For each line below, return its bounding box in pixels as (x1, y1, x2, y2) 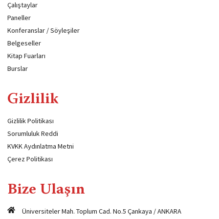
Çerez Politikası (7, 154, 53, 164)
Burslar (7, 64, 28, 73)
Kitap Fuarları (7, 51, 45, 61)
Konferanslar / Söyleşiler (7, 26, 80, 35)
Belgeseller (7, 39, 41, 48)
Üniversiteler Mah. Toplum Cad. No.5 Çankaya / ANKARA (22, 207, 181, 216)
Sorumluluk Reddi (7, 129, 58, 138)
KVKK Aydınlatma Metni (7, 142, 74, 151)
